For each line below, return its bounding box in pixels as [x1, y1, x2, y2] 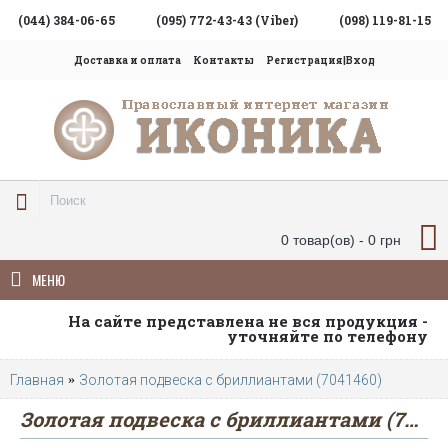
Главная [10, 372, 64, 389]
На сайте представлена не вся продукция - [68, 311, 428, 331]
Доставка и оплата [73, 54, 181, 67]
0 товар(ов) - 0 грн [281, 232, 401, 248]
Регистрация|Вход [265, 54, 375, 67]
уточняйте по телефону [227, 326, 428, 346]
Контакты [192, 54, 254, 67]
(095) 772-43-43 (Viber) [156, 12, 298, 28]
